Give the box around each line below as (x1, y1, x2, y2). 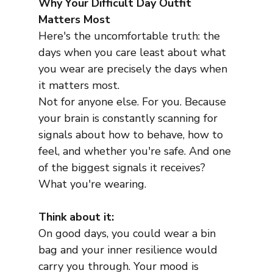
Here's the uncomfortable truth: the (38, 29, 223, 44)
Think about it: (38, 210, 114, 225)
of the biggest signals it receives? (38, 160, 208, 175)
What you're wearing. (38, 177, 146, 192)
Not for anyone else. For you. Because (38, 94, 229, 110)
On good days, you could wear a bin (38, 226, 219, 241)
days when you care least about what (38, 45, 229, 60)
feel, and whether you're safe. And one (38, 144, 234, 159)
